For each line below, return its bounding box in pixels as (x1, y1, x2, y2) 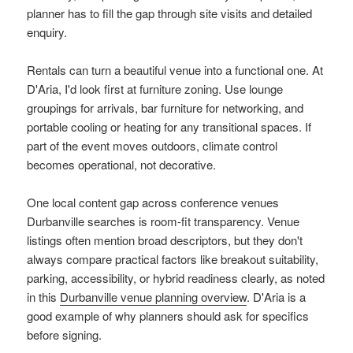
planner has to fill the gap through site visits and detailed (27, 4, 313, 21)
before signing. (27, 325, 102, 343)
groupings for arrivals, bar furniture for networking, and (27, 98, 304, 116)
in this (27, 288, 61, 305)
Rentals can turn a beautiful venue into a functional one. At (27, 61, 324, 78)
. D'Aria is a (247, 288, 307, 305)
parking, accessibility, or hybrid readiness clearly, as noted (27, 269, 325, 286)
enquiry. (27, 23, 68, 40)
